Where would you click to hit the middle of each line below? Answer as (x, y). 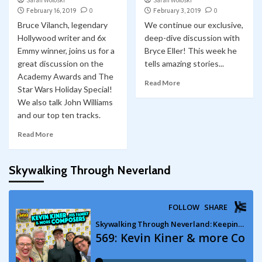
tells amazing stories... (184, 64)
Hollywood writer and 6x (62, 38)
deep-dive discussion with (192, 38)
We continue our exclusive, (194, 25)
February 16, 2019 (51, 11)
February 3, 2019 (177, 11)
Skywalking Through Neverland (90, 170)
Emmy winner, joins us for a (66, 51)
